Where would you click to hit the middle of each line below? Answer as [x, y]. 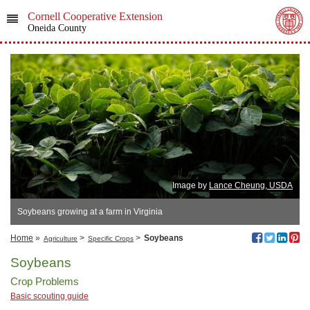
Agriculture [61, 238]
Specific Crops [111, 238]
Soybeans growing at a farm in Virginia [90, 212]
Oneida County [57, 28]
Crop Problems [45, 281]
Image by [191, 185]
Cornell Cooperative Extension [95, 16]
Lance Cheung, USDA [251, 185]
